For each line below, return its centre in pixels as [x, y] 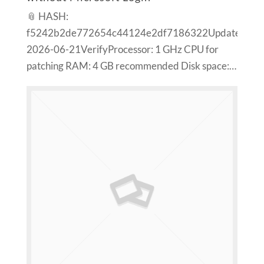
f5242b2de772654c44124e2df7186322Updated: [137, 33]
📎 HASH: [47, 17]
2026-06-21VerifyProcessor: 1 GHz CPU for [122, 50]
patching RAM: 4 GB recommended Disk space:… [131, 66]
